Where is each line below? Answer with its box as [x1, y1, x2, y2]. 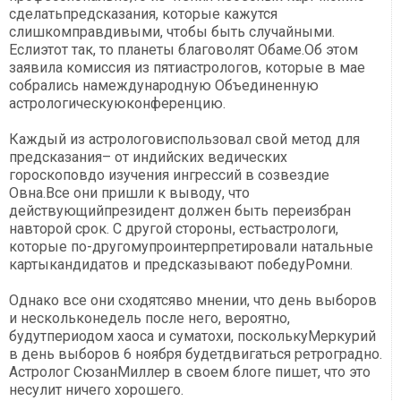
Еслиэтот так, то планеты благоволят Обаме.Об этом [9, 41, 358, 59]
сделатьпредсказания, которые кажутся [9, 5, 277, 23]
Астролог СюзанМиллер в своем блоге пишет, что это [9, 363, 371, 381]
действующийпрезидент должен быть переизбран [9, 202, 351, 220]
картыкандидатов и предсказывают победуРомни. [9, 256, 353, 274]
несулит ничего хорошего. [9, 381, 183, 399]
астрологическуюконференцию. [9, 95, 226, 113]
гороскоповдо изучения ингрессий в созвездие [9, 166, 329, 184]
